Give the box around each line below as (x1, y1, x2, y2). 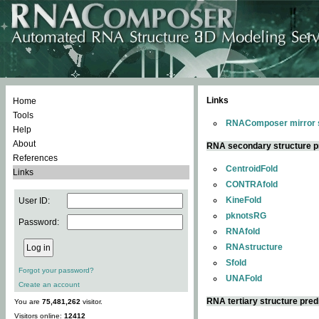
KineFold (226, 195, 261, 205)
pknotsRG (226, 211, 266, 221)
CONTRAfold (226, 179, 278, 189)
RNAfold (226, 226, 260, 236)
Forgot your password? (19, 266, 94, 274)
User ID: (19, 196, 50, 206)
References (13, 153, 58, 163)
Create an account (19, 281, 80, 288)
